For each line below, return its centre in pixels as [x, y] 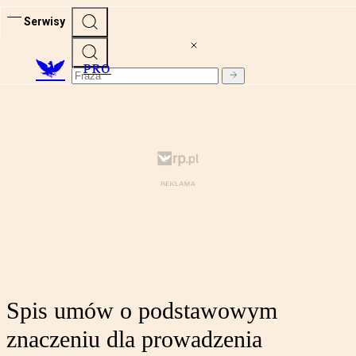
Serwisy [44, 21]
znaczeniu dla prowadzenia [134, 339]
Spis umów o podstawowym [142, 311]
